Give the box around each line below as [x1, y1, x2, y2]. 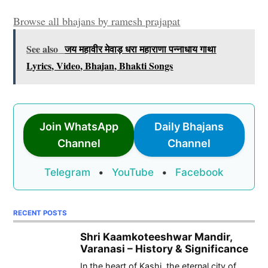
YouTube [112, 165, 154, 178]
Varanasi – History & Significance [80, 242, 248, 255]
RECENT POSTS [13, 208, 68, 217]
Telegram [44, 165, 90, 178]
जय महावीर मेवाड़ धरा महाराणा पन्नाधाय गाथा [65, 41, 217, 56]
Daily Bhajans [154, 120, 224, 133]
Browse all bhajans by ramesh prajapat [13, 13, 181, 28]
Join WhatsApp [39, 120, 118, 133]
